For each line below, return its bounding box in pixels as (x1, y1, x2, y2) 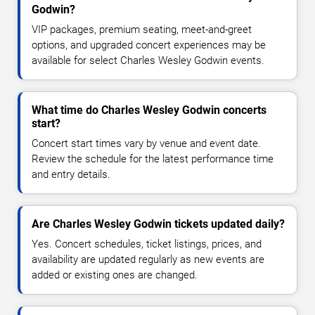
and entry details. (32, 168, 110, 181)
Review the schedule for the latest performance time (32, 153, 274, 166)
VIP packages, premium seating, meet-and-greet (32, 23, 252, 37)
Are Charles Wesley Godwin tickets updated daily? (32, 217, 285, 231)
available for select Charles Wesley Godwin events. (32, 54, 264, 67)
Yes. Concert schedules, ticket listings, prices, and (32, 238, 262, 251)
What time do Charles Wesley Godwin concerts (32, 103, 266, 117)
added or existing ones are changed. (32, 269, 198, 282)
